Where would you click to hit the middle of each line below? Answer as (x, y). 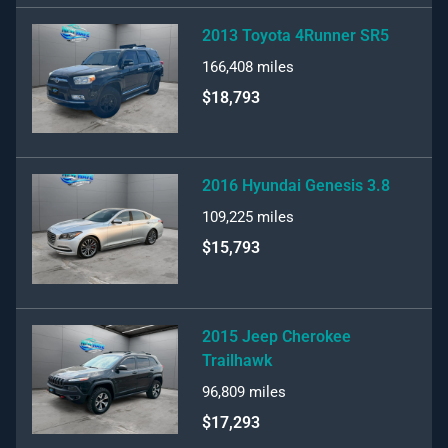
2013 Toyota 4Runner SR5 (295, 35)
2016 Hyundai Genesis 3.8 (296, 185)
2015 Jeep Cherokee (276, 336)
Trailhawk (237, 360)
